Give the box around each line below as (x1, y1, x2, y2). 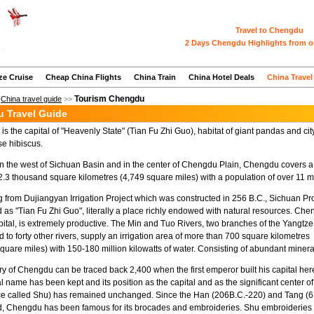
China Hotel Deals (189, 73, 254, 81)
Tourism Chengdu (74, 94, 144, 104)
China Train (134, 73, 176, 81)
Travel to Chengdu (235, 26, 303, 34)
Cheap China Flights (46, 73, 121, 81)
